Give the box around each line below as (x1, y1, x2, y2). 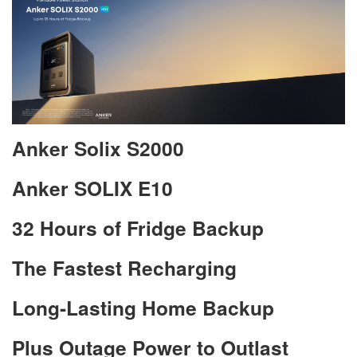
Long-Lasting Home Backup (12, 293, 274, 323)
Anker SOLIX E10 (12, 174, 173, 203)
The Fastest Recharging (12, 253, 237, 283)
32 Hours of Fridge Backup (12, 214, 264, 243)
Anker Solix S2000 (12, 134, 184, 163)
